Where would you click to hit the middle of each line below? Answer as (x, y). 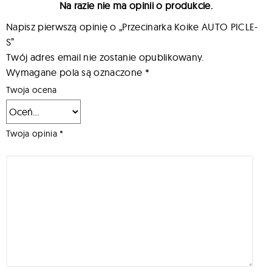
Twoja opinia (33, 134)
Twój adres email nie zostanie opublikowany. (105, 57)
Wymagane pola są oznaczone (76, 73)
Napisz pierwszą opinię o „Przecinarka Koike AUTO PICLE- (132, 27)
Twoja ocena (32, 90)
